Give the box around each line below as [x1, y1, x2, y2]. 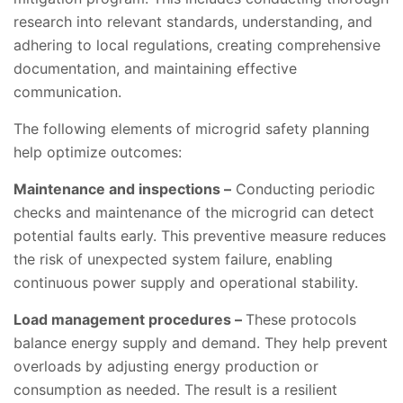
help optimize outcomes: [13, 143, 182, 162]
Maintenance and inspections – [13, 180, 231, 199]
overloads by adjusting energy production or [13, 357, 318, 376]
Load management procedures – [13, 310, 246, 329]
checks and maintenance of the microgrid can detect [13, 203, 374, 222]
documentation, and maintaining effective [13, 59, 297, 78]
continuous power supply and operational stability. [13, 273, 358, 292]
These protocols [246, 310, 356, 329]
